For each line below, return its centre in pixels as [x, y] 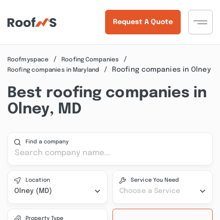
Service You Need [155, 180]
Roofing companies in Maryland [53, 70]
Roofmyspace [28, 60]
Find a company [47, 142]
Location [38, 180]
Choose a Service [150, 191]
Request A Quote [143, 22]
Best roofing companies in [107, 93]
